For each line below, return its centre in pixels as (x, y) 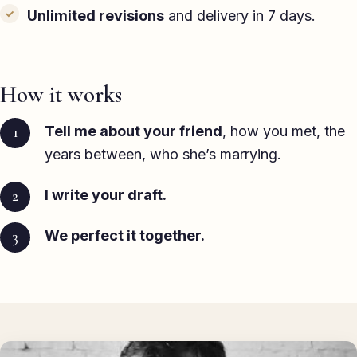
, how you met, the (284, 131)
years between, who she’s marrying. (163, 154)
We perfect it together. (125, 235)
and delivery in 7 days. (240, 16)
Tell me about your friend (133, 131)
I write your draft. (106, 194)
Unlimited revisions (96, 16)
